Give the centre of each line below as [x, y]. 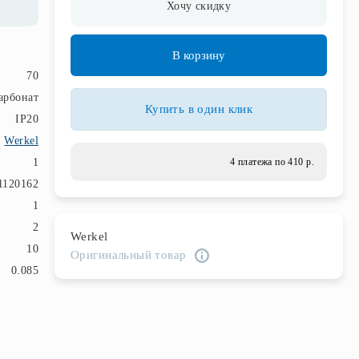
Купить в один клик [199, 109]
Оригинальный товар [129, 254]
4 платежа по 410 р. [272, 162]
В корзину [199, 55]
